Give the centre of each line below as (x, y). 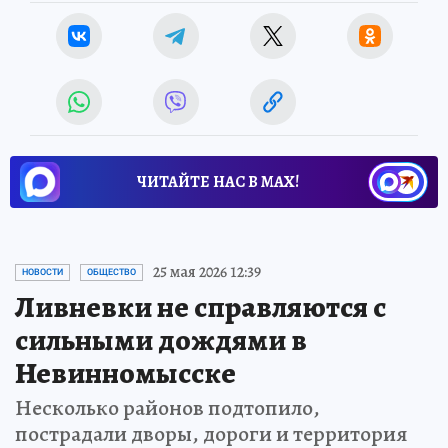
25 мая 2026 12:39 (207, 272)
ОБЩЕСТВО (111, 272)
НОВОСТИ (42, 272)
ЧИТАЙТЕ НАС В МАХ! (218, 182)
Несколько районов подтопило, (167, 408)
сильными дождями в (161, 340)
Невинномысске (125, 373)
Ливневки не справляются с (200, 307)
